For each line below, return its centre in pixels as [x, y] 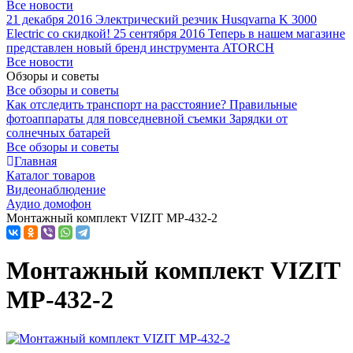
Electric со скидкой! [58, 33]
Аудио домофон [49, 204]
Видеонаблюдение [56, 190]
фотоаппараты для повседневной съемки [118, 119]
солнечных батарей [58, 133]
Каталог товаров [51, 175]
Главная [35, 161]
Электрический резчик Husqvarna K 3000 [206, 19]
